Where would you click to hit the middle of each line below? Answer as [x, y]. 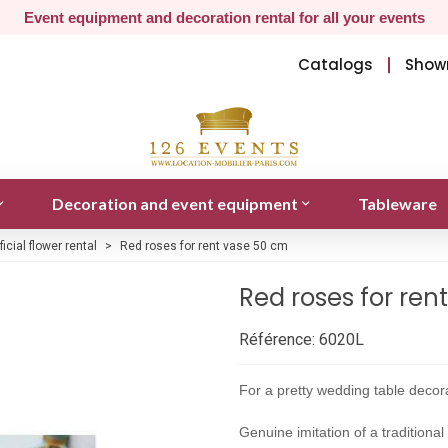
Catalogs [336, 64]
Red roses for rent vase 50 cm [204, 245]
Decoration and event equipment [174, 203]
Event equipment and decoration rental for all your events [224, 17]
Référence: [277, 339]
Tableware [397, 203]
